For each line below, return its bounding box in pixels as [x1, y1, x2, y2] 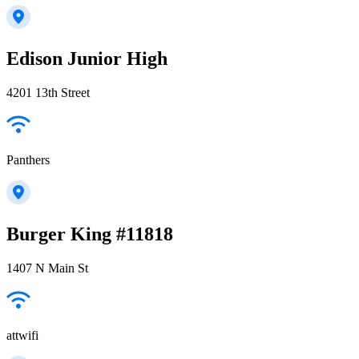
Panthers [6, 153, 50, 167]
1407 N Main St [6, 261, 88, 276]
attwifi [6, 329, 38, 343]
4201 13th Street [6, 86, 90, 100]
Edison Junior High [6, 48, 167, 70]
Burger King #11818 [6, 224, 173, 245]
